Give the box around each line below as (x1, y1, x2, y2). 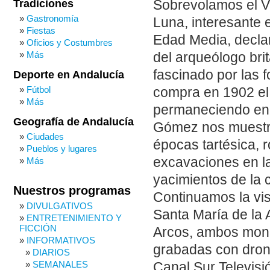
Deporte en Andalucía (13, 69, 124, 81)
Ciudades (27, 131, 64, 142)
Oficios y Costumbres (27, 37, 113, 48)
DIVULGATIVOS (27, 201, 93, 211)
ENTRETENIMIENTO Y (27, 213, 122, 223)
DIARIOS (33, 247, 70, 257)
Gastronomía (27, 13, 78, 24)
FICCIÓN (19, 223, 57, 233)
